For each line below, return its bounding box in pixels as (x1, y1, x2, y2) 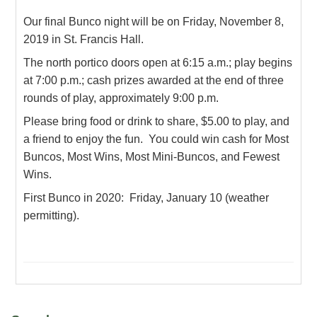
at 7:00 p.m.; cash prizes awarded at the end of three (23, 74, 284, 86)
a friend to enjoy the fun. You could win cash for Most (23, 132, 289, 145)
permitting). (23, 209, 80, 221)
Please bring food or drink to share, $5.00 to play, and (23, 115, 290, 127)
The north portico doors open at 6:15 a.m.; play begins (23, 56, 293, 69)
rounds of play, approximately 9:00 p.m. (23, 91, 222, 104)
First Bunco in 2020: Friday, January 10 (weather (23, 191, 270, 204)
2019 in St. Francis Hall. (23, 33, 144, 45)
